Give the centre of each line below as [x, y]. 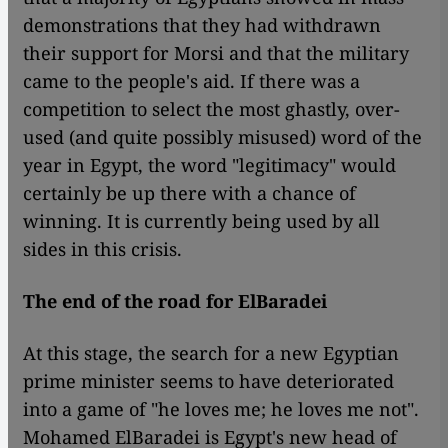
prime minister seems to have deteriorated [208, 381]
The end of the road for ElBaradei [175, 301]
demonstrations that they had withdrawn [202, 25]
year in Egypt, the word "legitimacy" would [209, 165]
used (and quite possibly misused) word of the [222, 137]
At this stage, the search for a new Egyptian [211, 353]
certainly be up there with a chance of [189, 193]
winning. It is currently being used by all [201, 221]
